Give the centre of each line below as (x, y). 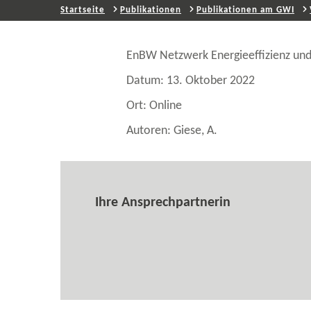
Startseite (83, 10)
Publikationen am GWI (245, 10)
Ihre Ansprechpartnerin (163, 203)
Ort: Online (154, 106)
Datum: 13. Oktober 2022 (191, 81)
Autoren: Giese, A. (172, 131)
